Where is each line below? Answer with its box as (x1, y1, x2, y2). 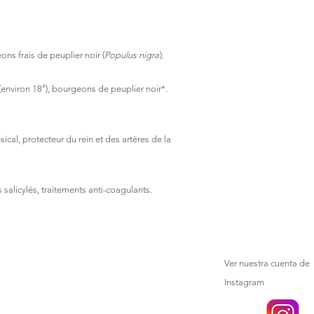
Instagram (224, 276, 264, 287)
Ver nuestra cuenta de (224, 257, 310, 268)
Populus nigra (104, 49, 159, 60)
